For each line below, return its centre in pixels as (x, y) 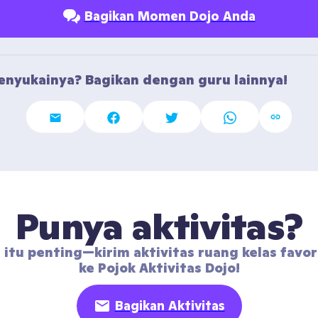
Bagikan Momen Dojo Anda (170, 16)
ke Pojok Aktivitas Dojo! (159, 268)
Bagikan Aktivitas (170, 306)
